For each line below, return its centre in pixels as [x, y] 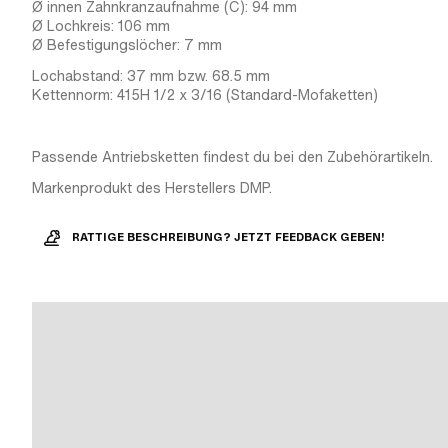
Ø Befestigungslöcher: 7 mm [127, 45]
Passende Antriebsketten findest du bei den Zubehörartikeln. [232, 157]
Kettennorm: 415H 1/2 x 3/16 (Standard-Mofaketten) [205, 95]
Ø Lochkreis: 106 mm [101, 26]
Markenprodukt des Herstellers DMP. [152, 188]
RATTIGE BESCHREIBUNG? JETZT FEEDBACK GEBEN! [228, 237]
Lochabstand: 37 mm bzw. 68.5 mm [151, 76]
